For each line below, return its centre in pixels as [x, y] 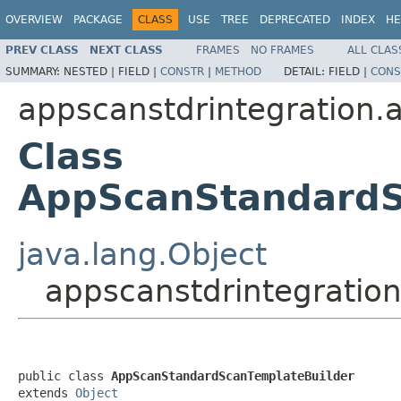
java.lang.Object [142, 254]
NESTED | [91, 71]
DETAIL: [306, 71]
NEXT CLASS [126, 50]
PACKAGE [98, 20]
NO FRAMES [282, 50]
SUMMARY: [34, 71]
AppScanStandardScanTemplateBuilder [233, 375]
